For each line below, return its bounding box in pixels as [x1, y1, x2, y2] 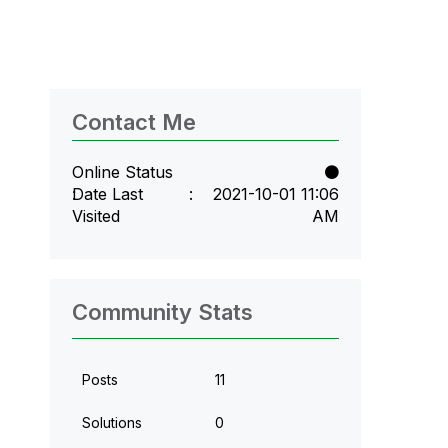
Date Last [71, 183, 143, 204]
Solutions [81, 413, 142, 431]
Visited [71, 205, 120, 226]
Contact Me [71, 108, 196, 135]
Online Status [71, 161, 173, 182]
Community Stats [71, 298, 253, 325]
